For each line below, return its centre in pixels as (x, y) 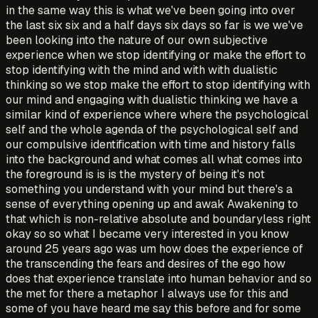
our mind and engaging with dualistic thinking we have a (152, 99)
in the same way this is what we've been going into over (150, 10)
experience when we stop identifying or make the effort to (156, 55)
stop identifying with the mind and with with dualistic (142, 70)
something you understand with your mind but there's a (149, 189)
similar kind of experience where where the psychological (157, 114)
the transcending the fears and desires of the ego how (146, 263)
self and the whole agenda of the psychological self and (152, 129)
